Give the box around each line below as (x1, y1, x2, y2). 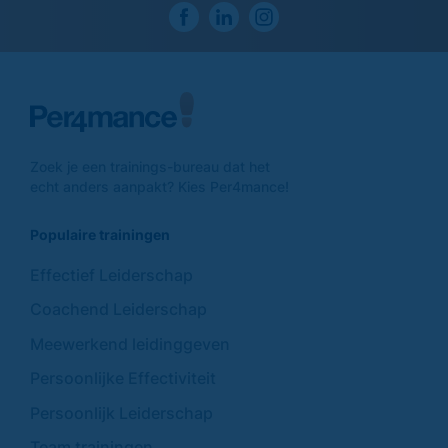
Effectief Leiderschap (30, 264, 193, 285)
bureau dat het (173, 157, 270, 175)
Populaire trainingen (30, 225, 170, 243)
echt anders (30, 177, 113, 195)
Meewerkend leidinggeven (30, 333, 230, 354)
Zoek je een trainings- (30, 157, 173, 175)
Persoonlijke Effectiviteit (30, 368, 216, 389)
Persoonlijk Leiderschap (30, 402, 213, 423)
